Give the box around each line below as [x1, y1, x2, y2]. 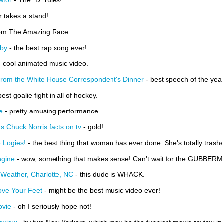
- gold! [81, 123, 103, 131]
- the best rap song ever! [7, 44, 87, 52]
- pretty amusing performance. [3, 107, 100, 115]
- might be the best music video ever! [42, 186, 160, 194]
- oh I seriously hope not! [11, 202, 91, 210]
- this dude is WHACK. [73, 170, 145, 178]
